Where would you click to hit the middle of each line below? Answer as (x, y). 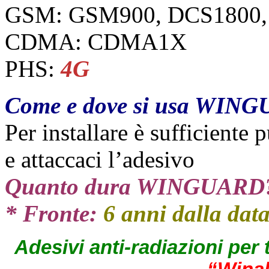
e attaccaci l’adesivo (100, 159)
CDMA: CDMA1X (96, 41)
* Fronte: (51, 213)
